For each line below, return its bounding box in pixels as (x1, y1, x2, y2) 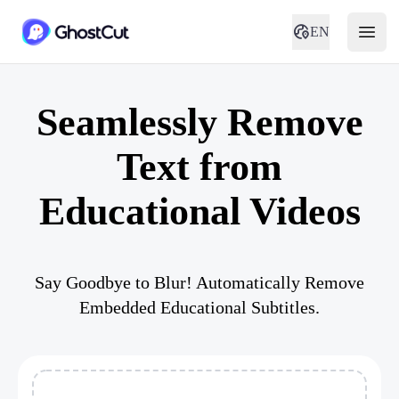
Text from (117, 145, 282, 189)
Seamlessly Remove (36, 101, 363, 144)
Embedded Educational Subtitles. (79, 297, 320, 317)
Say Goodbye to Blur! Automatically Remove (35, 273, 364, 292)
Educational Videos (38, 190, 361, 233)
